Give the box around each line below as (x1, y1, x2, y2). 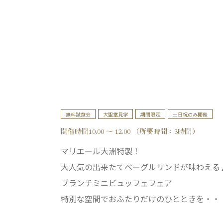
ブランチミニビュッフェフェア (61, 177, 172, 189)
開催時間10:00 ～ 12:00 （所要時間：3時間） (61, 126, 199, 136)
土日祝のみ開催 (173, 110, 208, 118)
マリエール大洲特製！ (61, 145, 140, 157)
